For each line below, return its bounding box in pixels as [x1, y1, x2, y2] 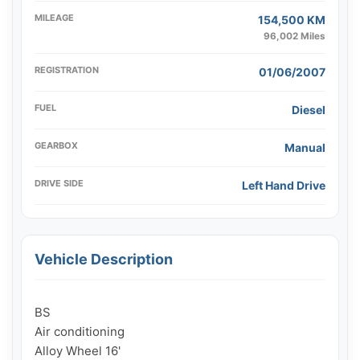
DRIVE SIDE [35, 177, 84, 189]
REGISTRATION [35, 63, 99, 76]
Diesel [292, 102, 325, 117]
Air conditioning [35, 323, 125, 339]
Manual [284, 140, 325, 154]
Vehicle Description [35, 250, 173, 268]
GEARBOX [35, 139, 78, 151]
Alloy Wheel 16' [35, 342, 121, 358]
